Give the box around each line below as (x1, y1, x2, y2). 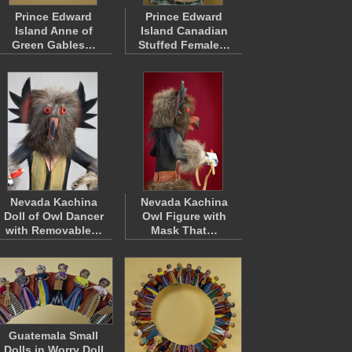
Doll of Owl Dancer (3, 210, 104, 222)
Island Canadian (140, 24, 228, 37)
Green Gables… (11, 38, 96, 51)
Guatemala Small (9, 329, 98, 342)
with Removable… (5, 224, 102, 236)
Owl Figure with (141, 210, 226, 222)
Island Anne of (14, 24, 93, 37)
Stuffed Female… (137, 38, 230, 51)
